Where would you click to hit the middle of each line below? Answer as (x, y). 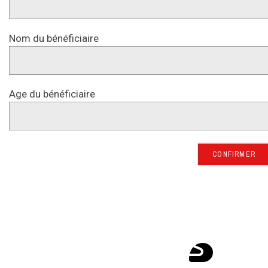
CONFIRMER (234, 155)
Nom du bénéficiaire (54, 39)
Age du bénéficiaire (52, 94)
